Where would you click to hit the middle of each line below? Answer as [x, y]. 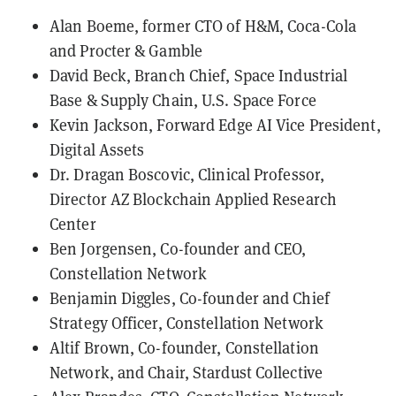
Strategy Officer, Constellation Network [187, 324]
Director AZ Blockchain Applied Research [193, 200]
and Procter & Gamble [126, 51]
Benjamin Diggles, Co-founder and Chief [190, 299]
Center [73, 225]
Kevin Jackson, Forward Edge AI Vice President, [215, 126]
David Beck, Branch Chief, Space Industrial [199, 76]
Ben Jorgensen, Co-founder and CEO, [178, 249]
